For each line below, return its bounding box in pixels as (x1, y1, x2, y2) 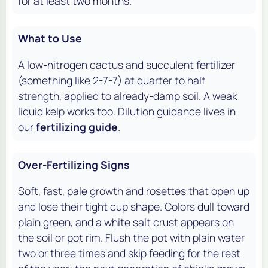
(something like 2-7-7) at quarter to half (18, 73, 205, 88)
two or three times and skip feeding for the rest (18, 246, 240, 261)
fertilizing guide (36, 120, 118, 135)
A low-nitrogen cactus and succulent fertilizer (18, 57, 235, 72)
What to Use (18, 31, 82, 46)
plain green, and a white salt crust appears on (18, 215, 234, 230)
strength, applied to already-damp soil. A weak (18, 89, 237, 103)
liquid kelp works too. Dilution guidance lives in (18, 104, 236, 119)
